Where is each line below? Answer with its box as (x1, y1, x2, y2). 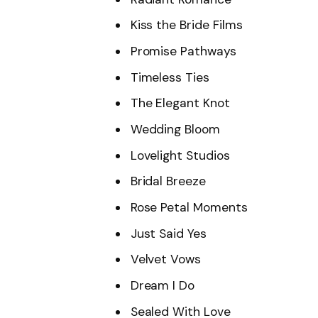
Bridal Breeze (130, 173, 206, 190)
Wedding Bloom (130, 121, 220, 137)
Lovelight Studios (130, 147, 230, 163)
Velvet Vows (130, 251, 202, 268)
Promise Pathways (130, 43, 236, 59)
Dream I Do (130, 278, 195, 294)
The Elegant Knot (130, 95, 230, 111)
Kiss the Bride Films (130, 17, 243, 33)
